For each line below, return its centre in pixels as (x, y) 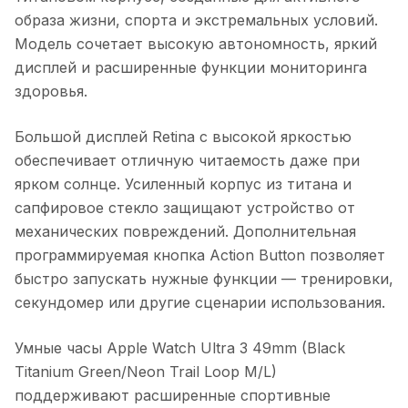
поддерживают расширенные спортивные (173, 395)
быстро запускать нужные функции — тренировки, (204, 278)
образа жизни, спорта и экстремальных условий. (196, 20)
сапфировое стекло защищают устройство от (185, 207)
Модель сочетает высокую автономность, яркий (196, 43)
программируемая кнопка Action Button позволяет (200, 255)
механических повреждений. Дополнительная (185, 231)
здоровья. (51, 91)
